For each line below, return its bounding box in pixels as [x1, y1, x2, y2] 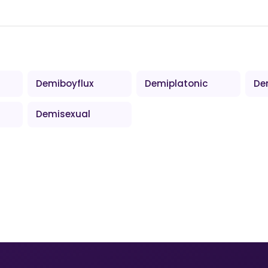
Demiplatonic [145, 77, 209, 90]
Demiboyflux [36, 77, 95, 90]
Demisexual [36, 108, 91, 121]
